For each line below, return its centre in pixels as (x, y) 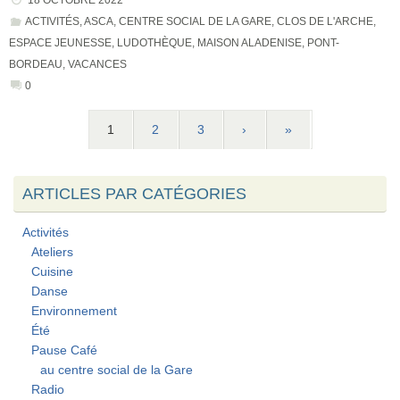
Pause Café (64, 351)
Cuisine (52, 272)
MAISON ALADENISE (250, 43)
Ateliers (52, 253)
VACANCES (97, 65)
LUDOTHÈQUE (154, 43)
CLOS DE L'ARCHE (325, 22)
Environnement (74, 312)
